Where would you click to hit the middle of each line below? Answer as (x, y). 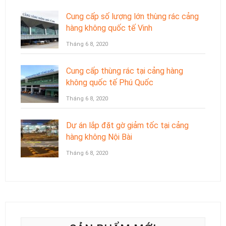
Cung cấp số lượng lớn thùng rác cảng (132, 16)
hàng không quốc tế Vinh (109, 28)
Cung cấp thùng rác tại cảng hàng (125, 71)
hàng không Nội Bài (99, 137)
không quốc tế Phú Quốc (110, 82)
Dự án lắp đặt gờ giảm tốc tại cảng (127, 125)
